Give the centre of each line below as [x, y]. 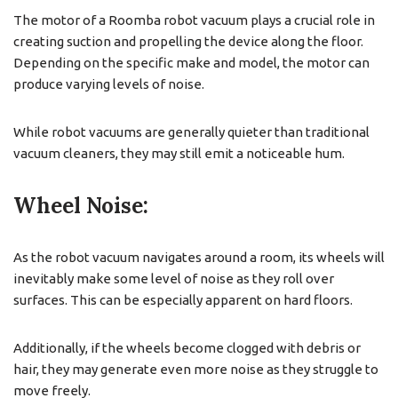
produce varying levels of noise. [109, 84]
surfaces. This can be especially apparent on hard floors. [183, 299]
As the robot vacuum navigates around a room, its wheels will [199, 257]
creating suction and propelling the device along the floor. [188, 41]
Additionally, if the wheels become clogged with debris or [187, 347]
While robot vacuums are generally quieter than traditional [191, 131]
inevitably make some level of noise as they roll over [174, 278]
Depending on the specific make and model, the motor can [191, 62]
